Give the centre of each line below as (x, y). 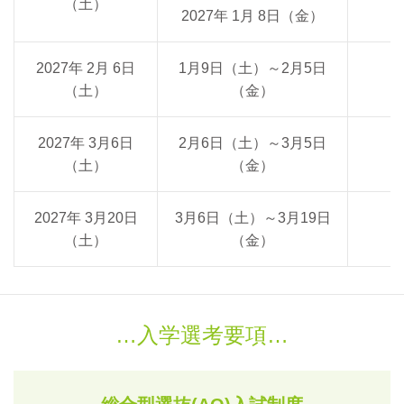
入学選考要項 (202, 335)
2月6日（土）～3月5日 (252, 143)
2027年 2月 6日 (86, 68)
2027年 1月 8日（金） (252, 16)
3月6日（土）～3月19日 (252, 218)
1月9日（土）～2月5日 (252, 68)
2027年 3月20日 (86, 218)
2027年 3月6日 (86, 143)
